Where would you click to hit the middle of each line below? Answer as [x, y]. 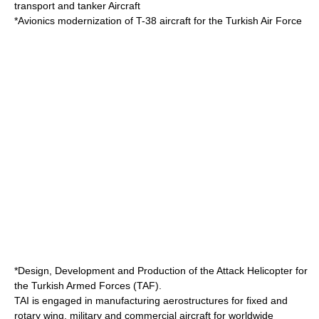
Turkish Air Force [264, 21]
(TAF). [146, 286]
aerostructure [193, 300]
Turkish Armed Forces [81, 286]
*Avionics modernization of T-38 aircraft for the [120, 21]
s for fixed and [256, 300]
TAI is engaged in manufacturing [89, 300]
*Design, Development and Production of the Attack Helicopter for [161, 271]
